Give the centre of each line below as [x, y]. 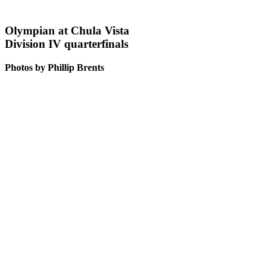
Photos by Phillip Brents [54, 67]
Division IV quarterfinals [67, 44]
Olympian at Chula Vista [67, 30]
